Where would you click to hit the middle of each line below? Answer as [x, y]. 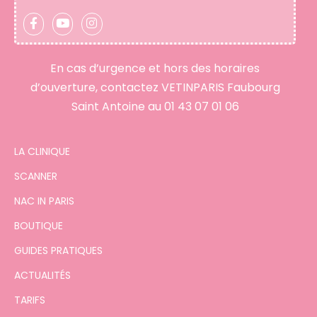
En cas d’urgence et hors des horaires [155, 68]
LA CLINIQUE [42, 151]
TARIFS [30, 300]
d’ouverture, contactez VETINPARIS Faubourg [155, 87]
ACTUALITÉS [42, 275]
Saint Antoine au [117, 106]
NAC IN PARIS [44, 201]
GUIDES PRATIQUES [58, 250]
